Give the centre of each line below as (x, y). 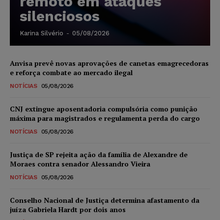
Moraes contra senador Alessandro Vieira (80, 164)
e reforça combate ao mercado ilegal (71, 72)
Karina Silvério (41, 33)
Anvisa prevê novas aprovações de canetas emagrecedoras (109, 63)
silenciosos (60, 16)
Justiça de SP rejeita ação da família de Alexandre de (99, 154)
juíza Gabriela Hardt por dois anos (68, 209)
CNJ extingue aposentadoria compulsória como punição (104, 109)
